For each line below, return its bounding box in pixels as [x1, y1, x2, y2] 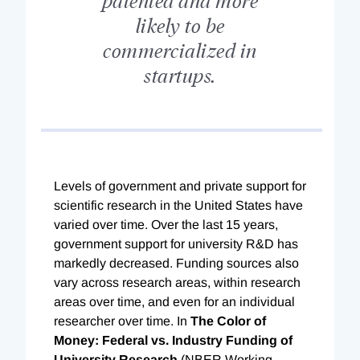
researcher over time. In [54, 313, 190, 328]
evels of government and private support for [61, 178, 306, 193]
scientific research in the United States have [54, 198, 303, 212]
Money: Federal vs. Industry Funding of [54, 333, 292, 347]
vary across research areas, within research [54, 275, 301, 289]
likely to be [135, 11, 225, 37]
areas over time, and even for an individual [54, 294, 295, 309]
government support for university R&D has [54, 236, 298, 251]
